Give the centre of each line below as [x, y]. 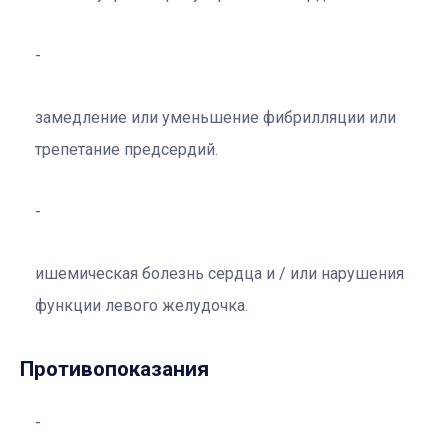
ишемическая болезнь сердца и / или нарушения [219, 273]
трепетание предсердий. [126, 149]
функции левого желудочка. [141, 305]
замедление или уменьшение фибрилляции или [215, 117]
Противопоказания [114, 368]
